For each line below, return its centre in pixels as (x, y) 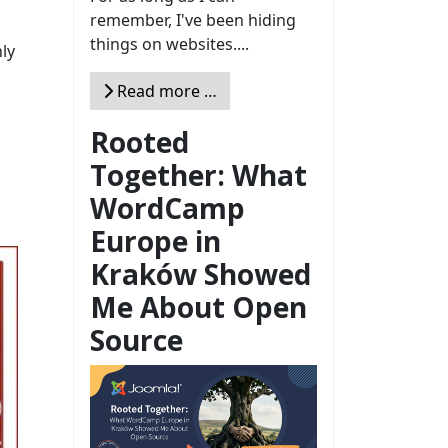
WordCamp (167, 208)
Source (136, 340)
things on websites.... (169, 44)
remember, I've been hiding (193, 20)
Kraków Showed (200, 274)
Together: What (198, 175)
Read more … (165, 91)
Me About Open (198, 307)
